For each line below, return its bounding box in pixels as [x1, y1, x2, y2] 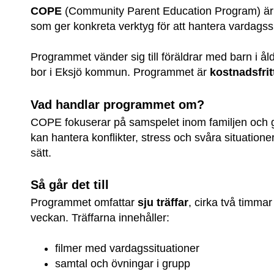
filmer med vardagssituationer [55, 242, 200, 255]
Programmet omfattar [31, 196, 138, 209]
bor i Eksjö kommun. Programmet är [31, 66, 210, 79]
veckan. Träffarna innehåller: [31, 212, 170, 224]
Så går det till [31, 177, 109, 191]
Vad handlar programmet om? [31, 97, 205, 111]
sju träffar [138, 196, 189, 209]
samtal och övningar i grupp [55, 257, 191, 270]
